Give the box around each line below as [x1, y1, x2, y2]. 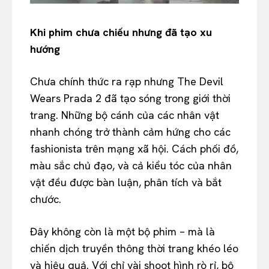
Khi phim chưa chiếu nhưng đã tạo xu [30, 25, 212, 39]
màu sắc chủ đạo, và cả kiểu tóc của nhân [30, 158, 232, 172]
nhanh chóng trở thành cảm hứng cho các [30, 124, 231, 139]
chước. [30, 192, 61, 206]
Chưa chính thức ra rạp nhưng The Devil [30, 74, 223, 88]
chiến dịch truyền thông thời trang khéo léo [30, 241, 238, 255]
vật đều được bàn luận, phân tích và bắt [30, 175, 222, 189]
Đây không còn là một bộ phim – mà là [30, 224, 215, 238]
